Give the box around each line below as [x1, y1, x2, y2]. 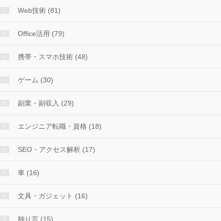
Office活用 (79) [18, 30, 65, 38]
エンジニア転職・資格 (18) [18, 122, 102, 131]
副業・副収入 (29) [18, 99, 74, 108]
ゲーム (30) [18, 76, 53, 84]
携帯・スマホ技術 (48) [18, 53, 88, 61]
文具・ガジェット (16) [18, 192, 88, 200]
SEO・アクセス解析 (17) [18, 146, 95, 154]
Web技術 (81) [18, 6, 61, 15]
